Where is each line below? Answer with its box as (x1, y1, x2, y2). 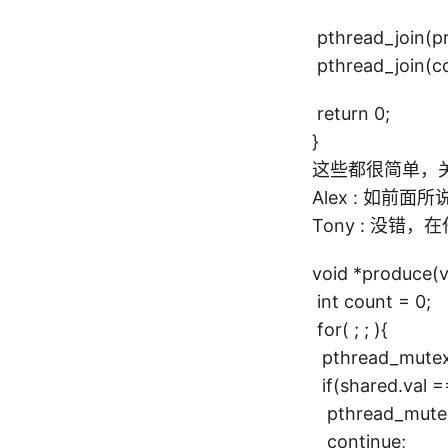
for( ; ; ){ (312, 319, 388, 340)
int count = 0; (312, 291, 431, 312)
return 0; (312, 103, 390, 124)
